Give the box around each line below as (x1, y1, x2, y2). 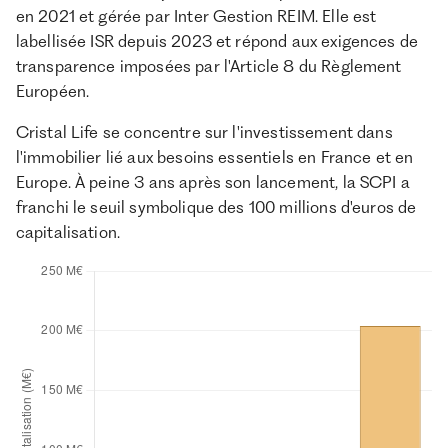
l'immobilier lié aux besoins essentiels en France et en (15, 146, 414, 167)
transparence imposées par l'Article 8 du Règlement (15, 56, 402, 77)
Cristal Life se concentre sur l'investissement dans (15, 121, 393, 142)
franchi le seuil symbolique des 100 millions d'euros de (15, 196, 417, 217)
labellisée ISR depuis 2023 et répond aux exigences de (15, 31, 419, 52)
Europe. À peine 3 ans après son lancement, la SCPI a (15, 171, 410, 192)
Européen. (15, 81, 90, 102)
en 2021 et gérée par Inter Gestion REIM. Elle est (15, 6, 377, 27)
